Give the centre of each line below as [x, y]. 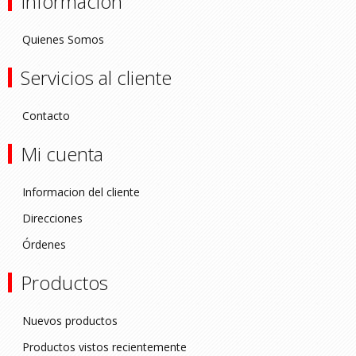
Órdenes [44, 245]
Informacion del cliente [81, 192]
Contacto [46, 116]
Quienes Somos [63, 40]
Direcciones [52, 219]
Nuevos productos [70, 321]
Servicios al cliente [96, 78]
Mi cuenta [62, 154]
